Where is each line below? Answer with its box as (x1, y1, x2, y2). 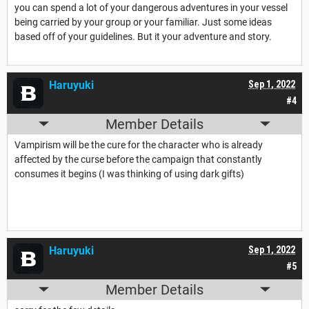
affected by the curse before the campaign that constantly (14, 153, 262, 165)
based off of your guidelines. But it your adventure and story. (14, 30, 274, 42)
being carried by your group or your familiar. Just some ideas (14, 16, 272, 28)
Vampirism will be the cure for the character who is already (14, 139, 263, 150)
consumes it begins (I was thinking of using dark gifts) (14, 168, 244, 179)
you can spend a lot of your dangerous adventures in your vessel (14, 1, 288, 13)
